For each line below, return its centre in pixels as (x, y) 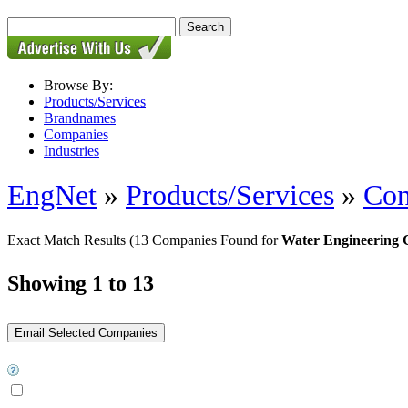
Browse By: (78, 85)
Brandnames (80, 118)
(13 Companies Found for (205, 240)
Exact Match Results (68, 240)
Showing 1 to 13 (81, 283)
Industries (71, 151)
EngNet (52, 195)
